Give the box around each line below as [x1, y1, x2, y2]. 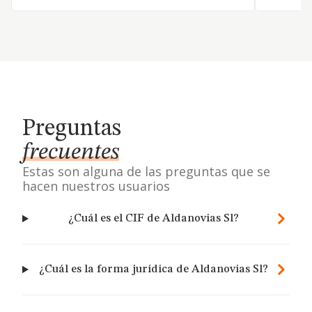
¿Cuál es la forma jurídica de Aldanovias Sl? [38, 264, 268, 275]
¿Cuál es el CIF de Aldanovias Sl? [68, 213, 239, 224]
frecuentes [22, 141, 119, 164]
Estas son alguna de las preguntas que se [22, 163, 270, 180]
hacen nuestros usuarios [22, 178, 170, 194]
